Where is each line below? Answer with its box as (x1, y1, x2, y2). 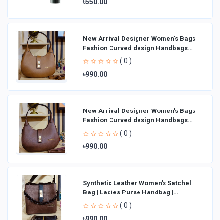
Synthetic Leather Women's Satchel (83, 179, 191, 187)
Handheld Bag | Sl (83, 197, 137, 205)
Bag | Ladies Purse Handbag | (83, 188, 173, 196)
